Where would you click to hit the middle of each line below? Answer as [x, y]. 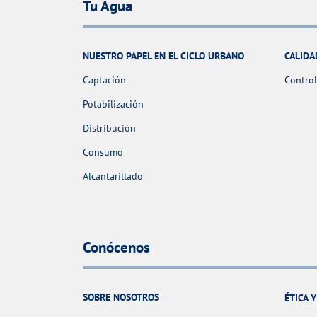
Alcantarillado [113, 176]
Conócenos [116, 247]
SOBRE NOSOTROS [121, 297]
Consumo [103, 152]
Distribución [109, 128]
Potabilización [113, 104]
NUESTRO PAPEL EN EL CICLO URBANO [163, 56]
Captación [104, 80]
